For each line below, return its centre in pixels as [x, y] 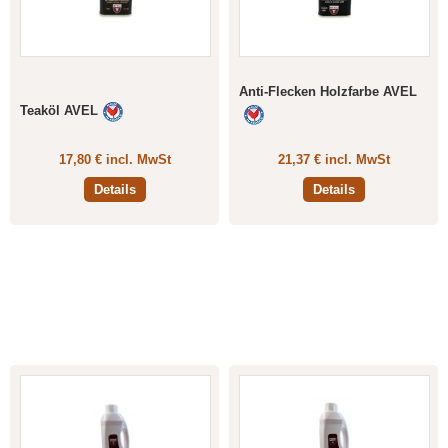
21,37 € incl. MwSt [333, 159]
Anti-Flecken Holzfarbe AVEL [328, 91]
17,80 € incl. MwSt [114, 159]
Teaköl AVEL [59, 110]
